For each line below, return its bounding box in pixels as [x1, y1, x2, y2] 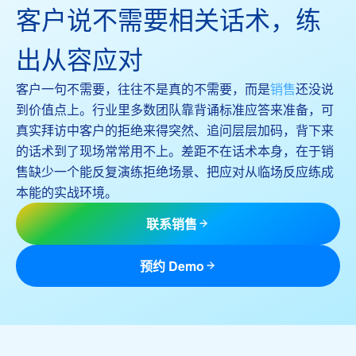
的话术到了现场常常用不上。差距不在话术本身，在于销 [16, 141, 334, 160]
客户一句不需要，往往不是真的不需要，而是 [16, 79, 270, 98]
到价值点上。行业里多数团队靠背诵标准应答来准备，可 [16, 99, 334, 118]
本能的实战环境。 [16, 182, 118, 201]
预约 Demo [139, 256, 204, 275]
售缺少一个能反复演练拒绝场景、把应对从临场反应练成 [16, 161, 334, 180]
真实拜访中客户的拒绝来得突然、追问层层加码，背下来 [16, 120, 334, 139]
